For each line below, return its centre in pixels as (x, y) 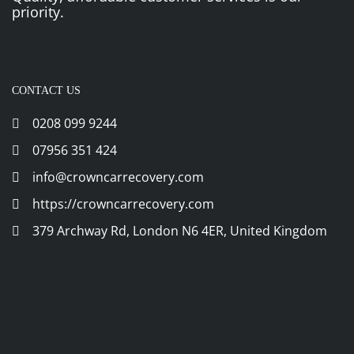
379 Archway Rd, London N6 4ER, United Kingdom (175, 230)
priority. (38, 11)
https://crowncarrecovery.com (122, 203)
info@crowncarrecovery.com (118, 177)
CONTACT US (46, 90)
